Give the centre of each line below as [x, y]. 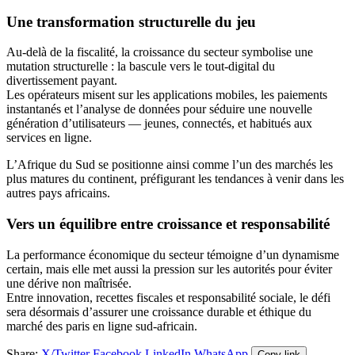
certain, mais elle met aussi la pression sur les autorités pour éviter [169, 269]
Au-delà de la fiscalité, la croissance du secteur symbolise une [160, 52]
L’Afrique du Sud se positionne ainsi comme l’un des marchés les [170, 165]
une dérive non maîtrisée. [69, 283]
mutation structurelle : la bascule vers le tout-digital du [141, 67]
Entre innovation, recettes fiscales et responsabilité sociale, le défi [168, 297]
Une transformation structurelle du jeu [131, 21]
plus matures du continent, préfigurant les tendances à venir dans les [175, 179]
